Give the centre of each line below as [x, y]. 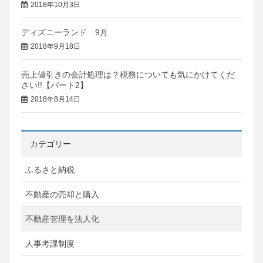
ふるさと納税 [50, 169]
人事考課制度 [50, 243]
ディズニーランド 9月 [65, 33]
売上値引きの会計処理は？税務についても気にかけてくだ [128, 75]
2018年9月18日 [55, 47]
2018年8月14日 [55, 100]
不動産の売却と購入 [62, 194]
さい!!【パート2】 [55, 85]
